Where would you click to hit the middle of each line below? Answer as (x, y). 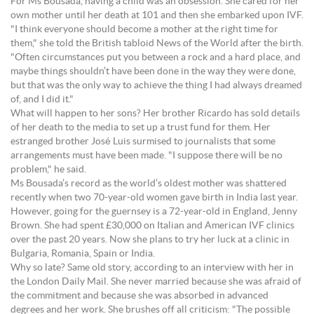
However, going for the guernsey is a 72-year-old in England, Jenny (154, 212)
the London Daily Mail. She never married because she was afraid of (156, 282)
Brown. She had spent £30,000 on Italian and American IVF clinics (152, 226)
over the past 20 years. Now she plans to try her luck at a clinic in (150, 240)
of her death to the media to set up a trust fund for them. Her (141, 128)
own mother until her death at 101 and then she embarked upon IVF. (157, 15)
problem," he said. (48, 170)
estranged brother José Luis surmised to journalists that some (143, 142)
